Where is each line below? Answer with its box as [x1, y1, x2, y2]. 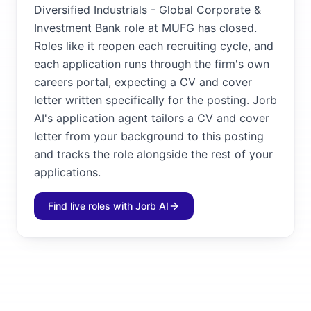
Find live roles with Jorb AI [48, 200, 169, 212]
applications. [34, 165, 101, 179]
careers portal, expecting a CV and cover [34, 75, 252, 89]
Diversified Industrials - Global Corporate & [34, 3, 261, 17]
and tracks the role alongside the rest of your [34, 147, 273, 161]
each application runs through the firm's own [34, 57, 269, 71]
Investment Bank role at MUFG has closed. [34, 21, 257, 35]
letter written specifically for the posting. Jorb [34, 93, 277, 107]
